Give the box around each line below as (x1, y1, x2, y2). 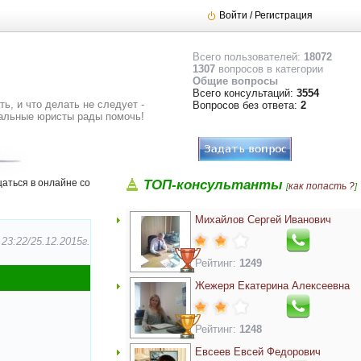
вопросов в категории (215, 63, 324, 76)
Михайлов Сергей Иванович (195, 214, 331, 226)
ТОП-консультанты (143, 177, 283, 193)
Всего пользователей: (193, 51, 305, 64)
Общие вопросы (193, 75, 279, 88)
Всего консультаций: (193, 87, 297, 100)
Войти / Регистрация (219, 10, 313, 21)
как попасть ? (288, 180, 355, 192)
